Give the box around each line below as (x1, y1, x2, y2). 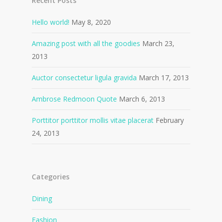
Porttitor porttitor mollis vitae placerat (32, 115, 154, 125)
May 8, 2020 (71, 17, 111, 27)
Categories (32, 172, 69, 181)
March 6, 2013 (119, 94, 165, 104)
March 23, (142, 39, 174, 48)
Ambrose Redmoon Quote (32, 94, 117, 104)
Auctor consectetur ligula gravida (32, 73, 137, 82)
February (156, 115, 184, 125)
